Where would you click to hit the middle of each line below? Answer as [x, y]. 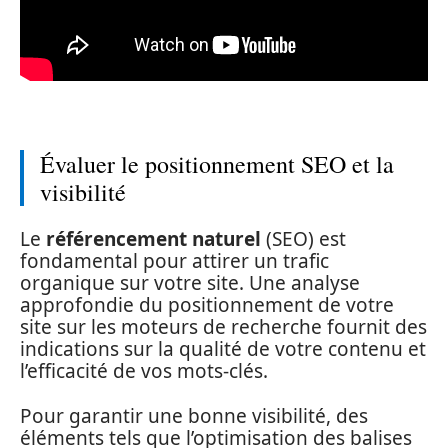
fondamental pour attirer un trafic [174, 261]
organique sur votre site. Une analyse [190, 283]
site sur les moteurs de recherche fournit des [223, 327]
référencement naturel [153, 239]
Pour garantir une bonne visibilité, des [194, 415]
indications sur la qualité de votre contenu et [223, 349]
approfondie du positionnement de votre [207, 305]
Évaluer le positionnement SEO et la [217, 163]
